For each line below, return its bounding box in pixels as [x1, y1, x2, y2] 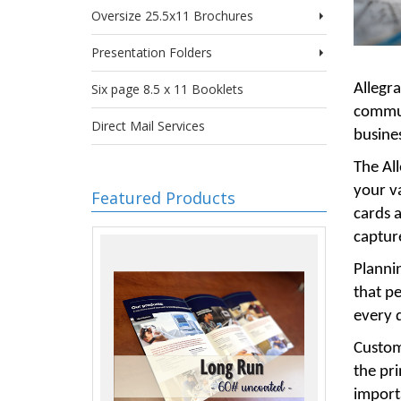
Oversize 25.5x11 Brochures [91, 7, 253, 24]
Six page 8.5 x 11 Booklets [91, 81, 243, 98]
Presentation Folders [91, 44, 212, 61]
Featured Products [91, 187, 235, 209]
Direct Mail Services [91, 117, 205, 134]
